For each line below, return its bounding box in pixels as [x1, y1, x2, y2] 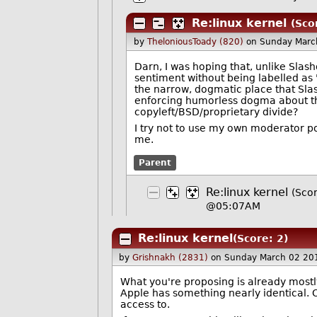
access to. [120, 299, 170, 311]
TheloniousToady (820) [146, 37, 243, 47]
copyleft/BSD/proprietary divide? [134, 105, 299, 117]
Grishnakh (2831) [132, 252, 209, 263]
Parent [138, 157, 171, 168]
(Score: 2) [232, 233, 288, 245]
